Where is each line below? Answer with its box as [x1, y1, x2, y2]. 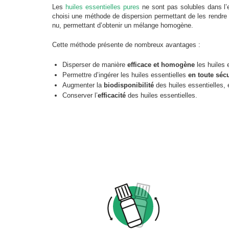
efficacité [98, 91, 126, 99]
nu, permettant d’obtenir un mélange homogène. [52, 21, 193, 29]
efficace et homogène [127, 60, 195, 68]
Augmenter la [62, 81, 104, 89]
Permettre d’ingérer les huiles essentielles [62, 71, 188, 79]
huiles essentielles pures [65, 3, 140, 11]
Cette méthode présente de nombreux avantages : [52, 40, 200, 49]
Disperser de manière [62, 60, 127, 68]
